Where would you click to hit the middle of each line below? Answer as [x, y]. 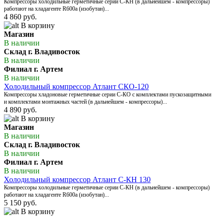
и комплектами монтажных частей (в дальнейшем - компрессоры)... [85, 102]
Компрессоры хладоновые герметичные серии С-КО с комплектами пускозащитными [108, 95]
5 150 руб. [20, 203]
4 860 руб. [20, 17]
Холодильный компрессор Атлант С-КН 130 [77, 180]
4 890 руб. [20, 110]
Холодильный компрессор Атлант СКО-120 [76, 87]
